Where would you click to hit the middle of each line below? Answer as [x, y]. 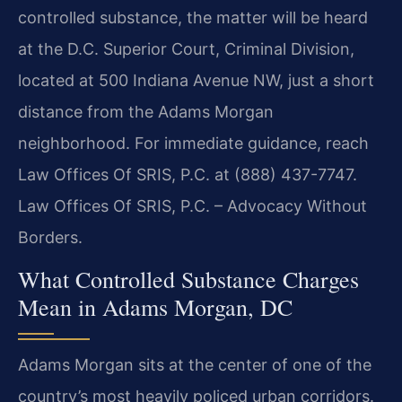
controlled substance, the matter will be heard [193, 18]
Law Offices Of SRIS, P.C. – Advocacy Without [192, 206]
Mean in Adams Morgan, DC [155, 307]
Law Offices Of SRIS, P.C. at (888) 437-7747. [188, 175]
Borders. [50, 238]
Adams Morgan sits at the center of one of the [195, 365]
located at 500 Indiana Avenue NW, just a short [196, 81]
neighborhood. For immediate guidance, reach [193, 144]
